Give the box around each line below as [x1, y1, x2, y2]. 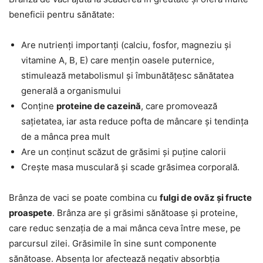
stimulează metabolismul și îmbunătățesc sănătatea [21, 70, 234, 82]
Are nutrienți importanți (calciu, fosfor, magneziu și [21, 39, 231, 51]
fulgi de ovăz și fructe [160, 192, 252, 204]
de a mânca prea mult [21, 131, 110, 143]
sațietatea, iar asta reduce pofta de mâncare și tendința [21, 116, 248, 127]
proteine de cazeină [56, 100, 141, 112]
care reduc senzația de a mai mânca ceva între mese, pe [9, 222, 241, 234]
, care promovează [141, 100, 217, 112]
